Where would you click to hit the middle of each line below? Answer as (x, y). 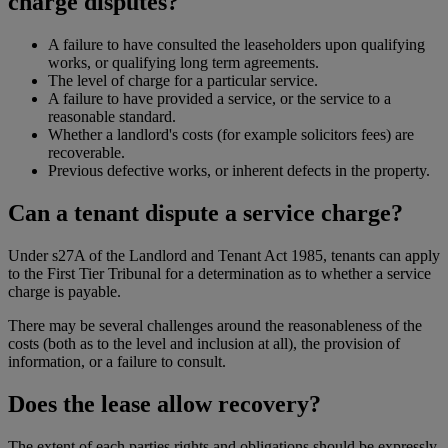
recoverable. (86, 153)
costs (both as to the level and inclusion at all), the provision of (204, 343)
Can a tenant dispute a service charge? (205, 213)
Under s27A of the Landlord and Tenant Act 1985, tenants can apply (224, 255)
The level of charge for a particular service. (183, 81)
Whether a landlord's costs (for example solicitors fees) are (231, 135)
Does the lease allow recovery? (164, 403)
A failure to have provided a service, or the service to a (219, 99)
